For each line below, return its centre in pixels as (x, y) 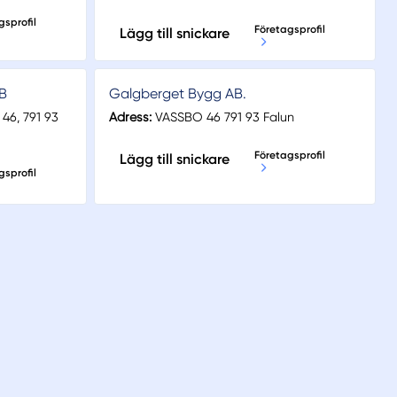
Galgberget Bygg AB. (178, 94)
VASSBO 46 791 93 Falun (223, 117)
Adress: (130, 117)
